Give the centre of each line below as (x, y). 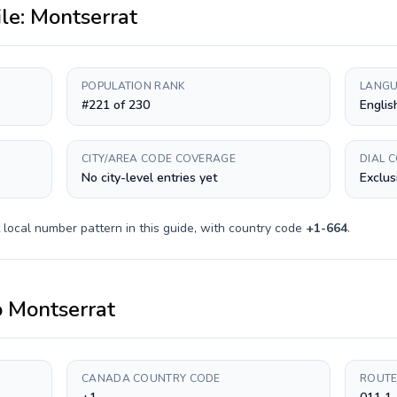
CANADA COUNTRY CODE (151, 378)
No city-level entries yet (149, 178)
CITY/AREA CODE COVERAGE (159, 159)
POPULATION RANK (133, 86)
